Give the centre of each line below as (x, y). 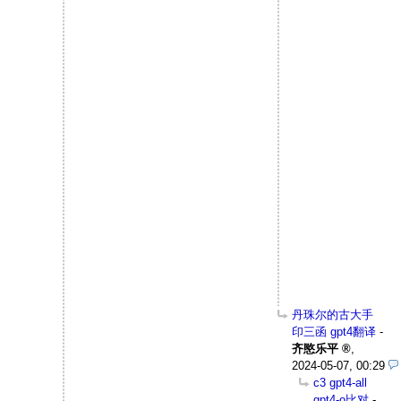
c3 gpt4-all (340, 383)
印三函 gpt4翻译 (334, 332)
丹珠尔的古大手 (333, 315)
